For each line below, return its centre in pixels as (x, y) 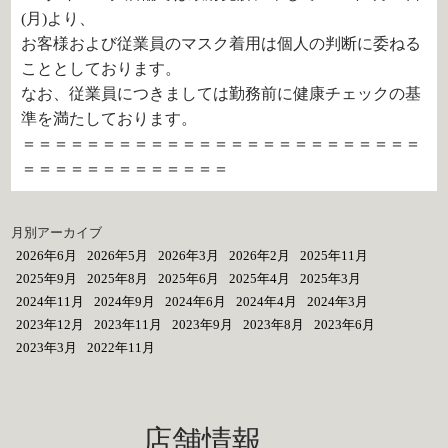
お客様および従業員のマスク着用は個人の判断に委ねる (221, 43)
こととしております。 (101, 68)
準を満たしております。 (109, 118)
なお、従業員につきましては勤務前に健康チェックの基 (221, 93)
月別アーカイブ (57, 232)
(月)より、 (58, 18)
